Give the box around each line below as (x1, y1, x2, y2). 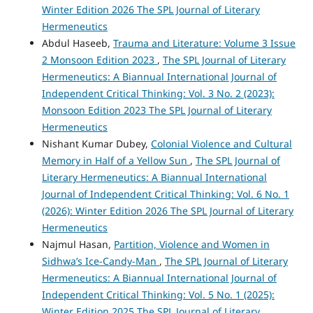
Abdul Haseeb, (41, 36, 113, 50)
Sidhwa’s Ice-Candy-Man (41, 254, 159, 268)
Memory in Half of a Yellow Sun (41, 153, 190, 167)
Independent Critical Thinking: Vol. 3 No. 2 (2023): (41, 86, 275, 100)
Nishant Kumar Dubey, (41, 136, 151, 150)
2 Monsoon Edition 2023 (41, 52, 157, 66)
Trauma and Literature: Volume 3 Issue (112, 36, 296, 50)
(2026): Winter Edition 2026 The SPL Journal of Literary (41, 203, 293, 217)
